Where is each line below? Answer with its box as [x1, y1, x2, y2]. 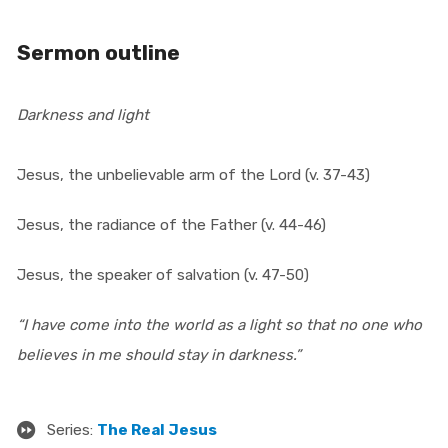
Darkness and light [16, 105, 149, 124]
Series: [46, 420, 97, 439]
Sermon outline [16, 39, 180, 65]
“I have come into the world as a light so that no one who [16, 315, 422, 334]
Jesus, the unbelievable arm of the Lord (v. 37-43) [16, 165, 370, 184]
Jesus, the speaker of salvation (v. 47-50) [16, 265, 309, 284]
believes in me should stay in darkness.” [16, 345, 301, 364]
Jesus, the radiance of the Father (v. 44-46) [16, 215, 326, 234]
